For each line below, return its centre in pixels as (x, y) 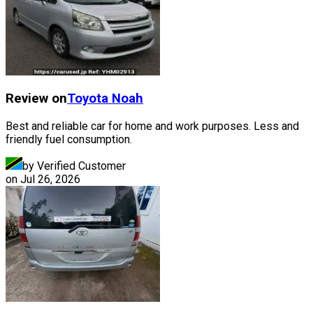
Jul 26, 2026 (50, 180)
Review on (36, 99)
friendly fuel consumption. (69, 140)
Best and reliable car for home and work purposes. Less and (152, 126)
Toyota (88, 99)
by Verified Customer (74, 166)
